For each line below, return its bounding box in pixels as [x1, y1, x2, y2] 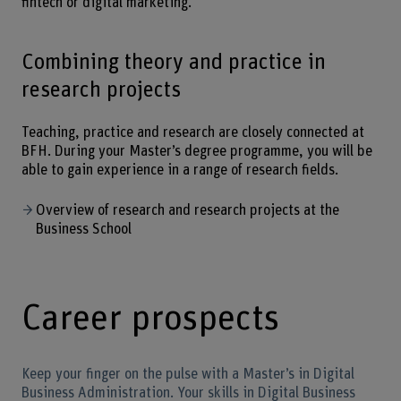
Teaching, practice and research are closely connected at [21, 124, 364, 140]
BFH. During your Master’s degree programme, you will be [21, 143, 372, 158]
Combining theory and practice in [21, 51, 326, 74]
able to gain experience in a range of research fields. [21, 162, 338, 177]
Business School [36, 221, 132, 236]
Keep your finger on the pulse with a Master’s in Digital [21, 366, 354, 381]
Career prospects [21, 300, 279, 337]
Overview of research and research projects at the [35, 202, 339, 218]
